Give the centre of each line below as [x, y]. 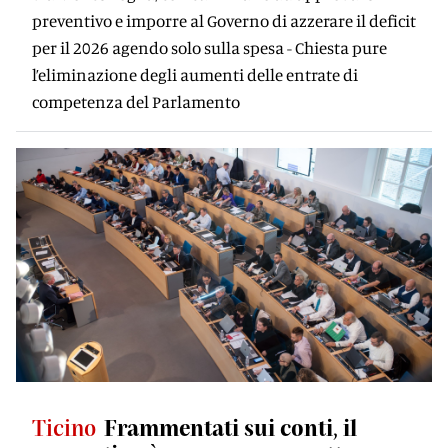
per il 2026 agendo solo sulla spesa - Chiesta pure [209, 47]
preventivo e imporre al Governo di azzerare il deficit [224, 20]
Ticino [64, 427]
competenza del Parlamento [136, 101]
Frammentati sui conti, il [230, 427]
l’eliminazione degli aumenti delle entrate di [195, 74]
